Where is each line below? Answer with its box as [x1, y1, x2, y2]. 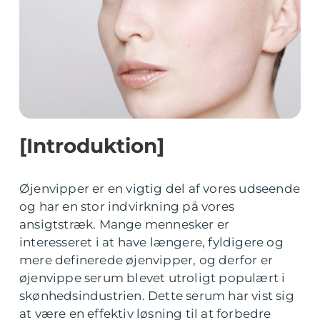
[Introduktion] [19, 134, 164, 158]
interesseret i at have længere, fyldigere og [19, 235, 284, 249]
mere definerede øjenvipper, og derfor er [19, 253, 274, 267]
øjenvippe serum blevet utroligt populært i [19, 271, 286, 285]
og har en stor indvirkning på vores [19, 199, 234, 214]
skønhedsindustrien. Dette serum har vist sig [19, 289, 294, 303]
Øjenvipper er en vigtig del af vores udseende [19, 181, 301, 196]
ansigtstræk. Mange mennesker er [19, 217, 230, 231]
